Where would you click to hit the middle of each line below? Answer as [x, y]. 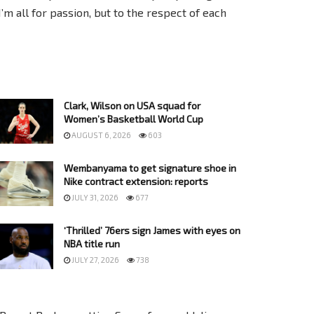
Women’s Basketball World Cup [134, 118]
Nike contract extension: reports [136, 182]
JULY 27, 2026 [95, 260]
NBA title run [92, 244]
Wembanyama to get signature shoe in [150, 168]
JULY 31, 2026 [94, 198]
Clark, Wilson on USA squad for [132, 105]
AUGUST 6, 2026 [101, 135]
